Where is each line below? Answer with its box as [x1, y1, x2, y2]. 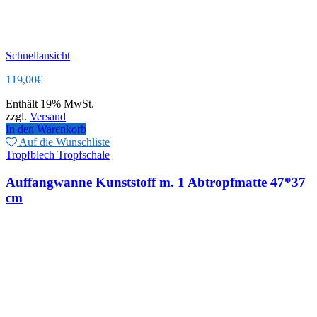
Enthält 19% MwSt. [6, 98, 94, 110]
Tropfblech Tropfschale [6, 149, 110, 161]
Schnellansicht [6, 50, 70, 62]
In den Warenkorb [6, 123, 86, 136]
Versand [30, 110, 66, 123]
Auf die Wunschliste [19, 136, 110, 149]
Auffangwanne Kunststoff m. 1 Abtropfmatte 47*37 [6, 175, 306, 190]
